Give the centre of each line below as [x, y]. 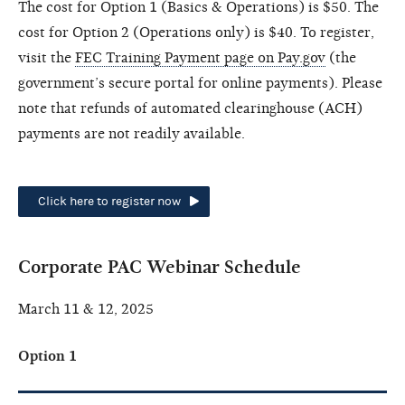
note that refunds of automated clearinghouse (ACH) [190, 108]
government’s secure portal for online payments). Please [200, 83]
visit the [47, 57]
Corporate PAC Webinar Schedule [160, 267]
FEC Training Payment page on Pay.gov [200, 57]
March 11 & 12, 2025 [86, 309]
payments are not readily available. [132, 133]
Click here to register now [109, 201]
